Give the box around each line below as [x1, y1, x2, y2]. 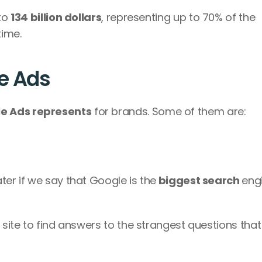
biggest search [156, 173, 242, 188]
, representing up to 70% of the [101, 10, 256, 25]
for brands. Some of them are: [91, 104, 246, 119]
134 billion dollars [11, 10, 102, 25]
